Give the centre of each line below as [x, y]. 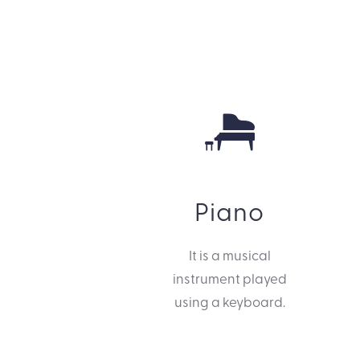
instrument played [229, 278]
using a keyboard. [229, 301]
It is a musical [229, 255]
